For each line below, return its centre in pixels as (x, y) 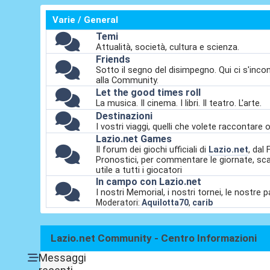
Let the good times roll (149, 93)
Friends (113, 60)
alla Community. (127, 80)
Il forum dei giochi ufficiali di (152, 150)
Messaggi (62, 257)
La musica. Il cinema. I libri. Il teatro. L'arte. (179, 103)
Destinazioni (124, 116)
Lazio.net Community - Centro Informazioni (154, 238)
